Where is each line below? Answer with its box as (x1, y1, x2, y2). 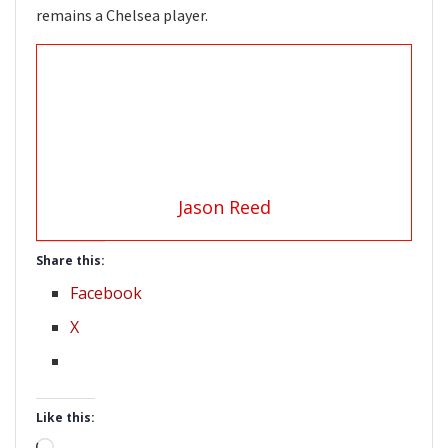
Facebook (70, 282, 143, 305)
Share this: (36, 252, 105, 270)
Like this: (36, 409, 95, 427)
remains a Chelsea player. (36, 5, 208, 26)
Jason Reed (177, 195, 271, 220)
